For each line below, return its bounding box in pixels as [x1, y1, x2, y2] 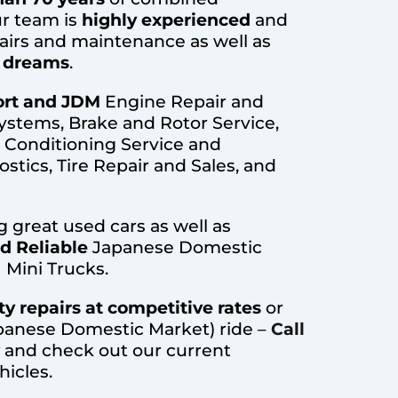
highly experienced [82, 10, 251, 31]
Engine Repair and [100, 92, 264, 113]
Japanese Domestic [92, 237, 262, 259]
